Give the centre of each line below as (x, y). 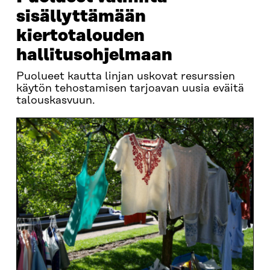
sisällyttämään (81, 17)
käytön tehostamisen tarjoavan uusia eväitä (130, 89)
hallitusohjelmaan (94, 55)
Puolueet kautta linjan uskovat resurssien (125, 77)
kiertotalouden (80, 36)
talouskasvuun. (55, 101)
